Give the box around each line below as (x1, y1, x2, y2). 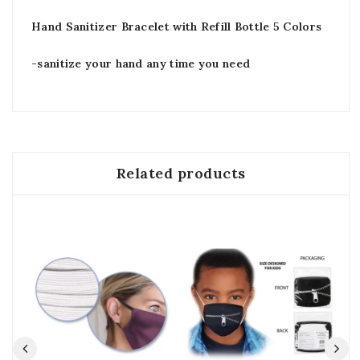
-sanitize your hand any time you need (31, 56, 251, 71)
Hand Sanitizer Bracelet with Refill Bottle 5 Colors (31, 19, 322, 34)
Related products (116, 164, 246, 182)
